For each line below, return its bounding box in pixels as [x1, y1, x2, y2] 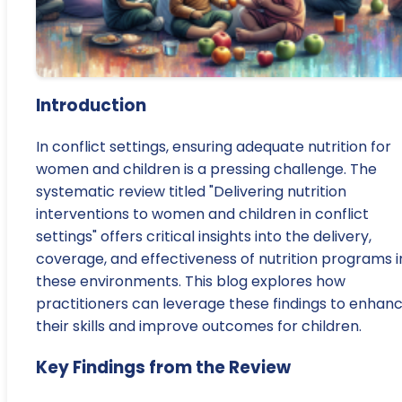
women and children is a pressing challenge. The [36, 159, 377, 180]
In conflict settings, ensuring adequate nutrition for [36, 136, 391, 158]
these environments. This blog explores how [36, 271, 345, 293]
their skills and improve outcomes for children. [36, 316, 362, 337]
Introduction [36, 93, 146, 118]
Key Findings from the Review [36, 354, 291, 380]
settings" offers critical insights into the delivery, [36, 226, 371, 248]
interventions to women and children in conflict [36, 204, 369, 225]
